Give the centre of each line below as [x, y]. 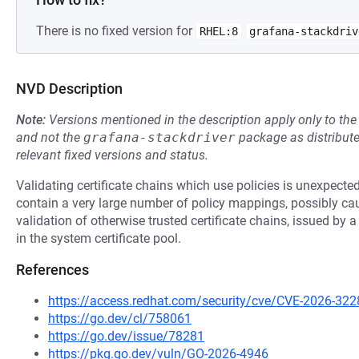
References [52, 270]
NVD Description [69, 89]
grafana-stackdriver [159, 137]
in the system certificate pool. [99, 238]
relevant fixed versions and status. [112, 155]
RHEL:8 [219, 31]
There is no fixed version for [116, 31]
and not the [50, 137]
